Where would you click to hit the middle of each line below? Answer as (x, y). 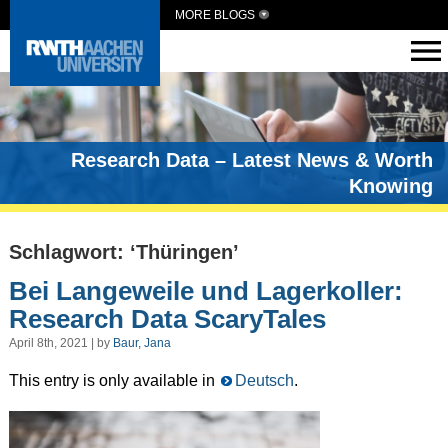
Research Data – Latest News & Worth (252, 159)
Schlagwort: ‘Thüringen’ (123, 251)
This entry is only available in (113, 381)
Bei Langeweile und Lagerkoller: (205, 290)
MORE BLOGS (215, 15)
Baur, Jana (141, 343)
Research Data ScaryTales (167, 318)
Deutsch (264, 381)
